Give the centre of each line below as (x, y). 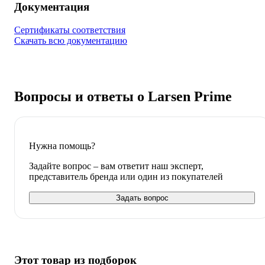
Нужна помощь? (62, 146)
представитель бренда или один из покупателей (126, 176)
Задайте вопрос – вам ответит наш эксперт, (116, 166)
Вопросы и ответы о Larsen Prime (123, 96)
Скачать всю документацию (71, 40)
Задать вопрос (142, 198)
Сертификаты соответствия (70, 30)
